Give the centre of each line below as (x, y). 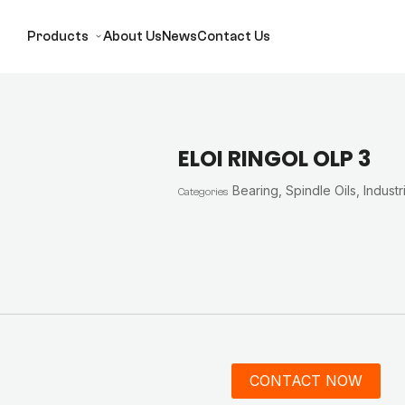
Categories (204, 192)
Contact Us (234, 37)
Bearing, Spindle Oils (295, 190)
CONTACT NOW (306, 380)
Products (58, 37)
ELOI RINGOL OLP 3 (275, 159)
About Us (132, 37)
